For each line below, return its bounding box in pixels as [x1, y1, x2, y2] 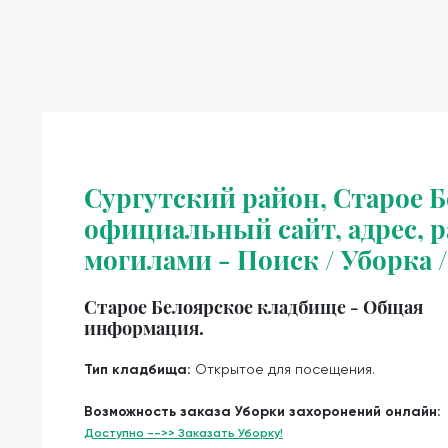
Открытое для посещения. [195, 361, 375, 377]
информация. [84, 316, 204, 339]
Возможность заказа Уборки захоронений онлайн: [84, 403, 441, 420]
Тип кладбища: [84, 361, 195, 378]
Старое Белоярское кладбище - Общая [84, 295, 423, 318]
